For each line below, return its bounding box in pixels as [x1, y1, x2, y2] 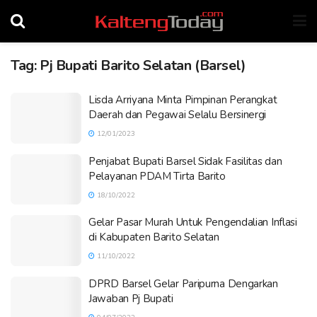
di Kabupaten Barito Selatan [88, 230, 219, 244]
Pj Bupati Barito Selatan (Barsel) [40, 56, 246, 75]
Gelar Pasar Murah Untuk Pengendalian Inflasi [88, 215, 297, 229]
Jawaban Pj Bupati [88, 291, 173, 306]
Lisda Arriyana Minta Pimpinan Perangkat [88, 93, 277, 107]
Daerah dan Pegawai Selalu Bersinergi [88, 108, 267, 122]
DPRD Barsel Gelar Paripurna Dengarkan [88, 276, 278, 291]
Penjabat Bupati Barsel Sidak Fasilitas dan [88, 154, 282, 168]
